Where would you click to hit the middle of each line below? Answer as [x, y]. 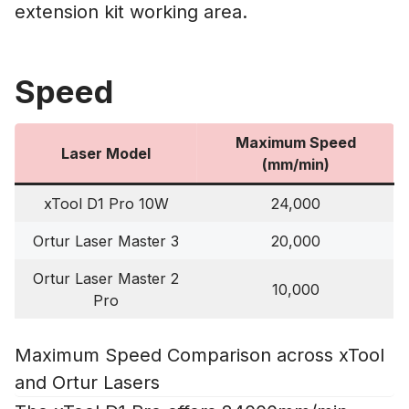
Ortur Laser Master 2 [106, 279]
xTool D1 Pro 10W [106, 204]
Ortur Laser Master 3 [106, 241]
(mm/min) [295, 165]
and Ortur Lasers [87, 383]
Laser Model [106, 154]
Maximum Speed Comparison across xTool [199, 356]
